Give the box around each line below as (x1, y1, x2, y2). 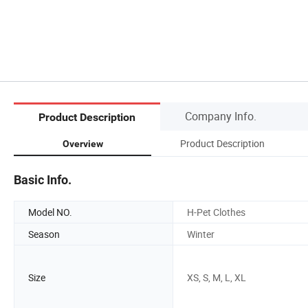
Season (28, 227, 60, 241)
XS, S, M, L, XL (187, 271, 246, 285)
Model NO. (28, 205, 72, 219)
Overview (62, 137, 103, 149)
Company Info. (185, 108, 256, 124)
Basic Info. (14, 172, 71, 187)
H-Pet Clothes (187, 205, 245, 219)
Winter (187, 227, 214, 241)
